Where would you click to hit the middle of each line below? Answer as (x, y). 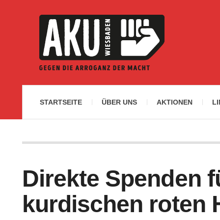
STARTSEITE (61, 102)
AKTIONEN (175, 102)
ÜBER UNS (119, 102)
